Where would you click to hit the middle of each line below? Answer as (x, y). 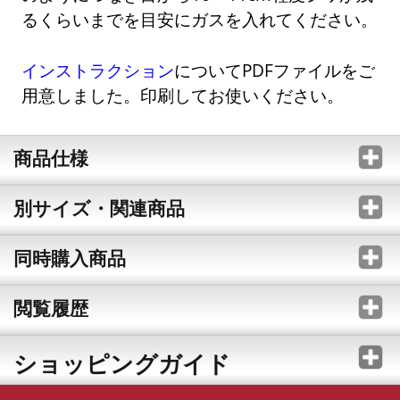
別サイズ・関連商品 (99, 208)
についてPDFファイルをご (275, 71)
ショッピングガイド (121, 364)
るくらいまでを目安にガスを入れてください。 (200, 19)
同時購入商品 (69, 258)
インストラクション (98, 71)
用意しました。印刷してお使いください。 (183, 96)
